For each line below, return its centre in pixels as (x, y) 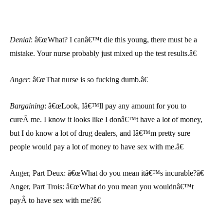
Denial (20, 39)
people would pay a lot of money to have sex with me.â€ (97, 146)
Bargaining (27, 106)
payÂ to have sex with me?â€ (55, 200)
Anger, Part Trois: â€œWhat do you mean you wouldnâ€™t (102, 186)
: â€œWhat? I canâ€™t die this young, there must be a (114, 39)
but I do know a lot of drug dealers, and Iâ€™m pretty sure (100, 133)
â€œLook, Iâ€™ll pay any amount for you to (117, 106)
